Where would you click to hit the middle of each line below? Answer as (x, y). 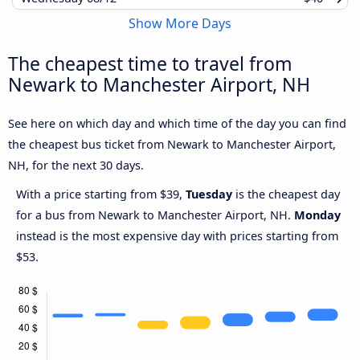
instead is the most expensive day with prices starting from (177, 235)
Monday (317, 215)
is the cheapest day (286, 194)
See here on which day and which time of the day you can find (177, 123)
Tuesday (209, 194)
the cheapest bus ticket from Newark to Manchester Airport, (172, 144)
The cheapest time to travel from (150, 63)
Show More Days (180, 23)
